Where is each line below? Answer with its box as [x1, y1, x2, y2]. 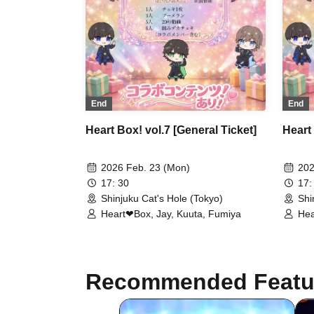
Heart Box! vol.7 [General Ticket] [86, 124, 257, 137]
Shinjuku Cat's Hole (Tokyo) [101, 193, 223, 205]
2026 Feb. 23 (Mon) [101, 162, 190, 174]
